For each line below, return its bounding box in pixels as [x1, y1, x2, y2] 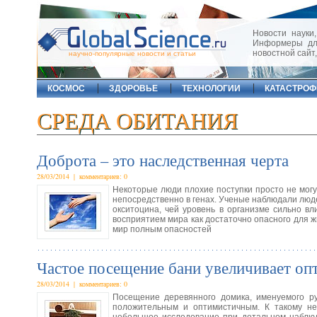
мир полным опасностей [113, 224, 212, 234]
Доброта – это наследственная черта [37, 149, 289, 171]
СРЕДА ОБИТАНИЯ [37, 108, 238, 134]
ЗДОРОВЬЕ [109, 83, 158, 93]
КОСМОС [47, 83, 85, 93]
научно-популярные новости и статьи [69, 50, 196, 57]
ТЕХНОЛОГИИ [182, 83, 241, 93]
